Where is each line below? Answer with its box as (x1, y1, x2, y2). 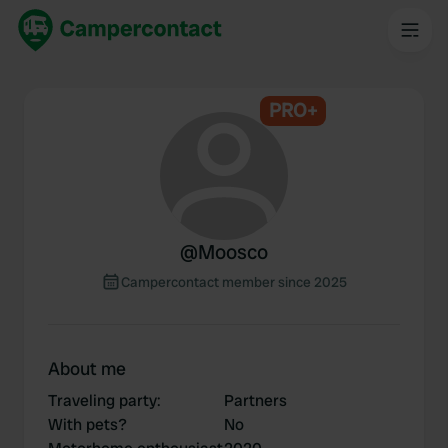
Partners (224, 390, 287, 411)
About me (48, 357, 126, 380)
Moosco (198, 239, 268, 265)
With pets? (48, 414, 127, 435)
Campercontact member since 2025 (121, 273, 347, 291)
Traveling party (48, 390, 157, 411)
